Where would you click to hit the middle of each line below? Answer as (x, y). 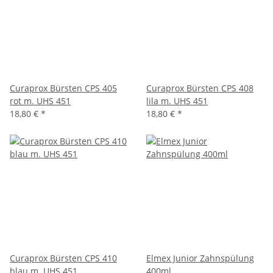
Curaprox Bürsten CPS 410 (63, 258)
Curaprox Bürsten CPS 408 (200, 88)
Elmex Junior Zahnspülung (200, 258)
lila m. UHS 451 (177, 101)
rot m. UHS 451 (40, 101)
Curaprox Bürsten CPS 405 (63, 88)
